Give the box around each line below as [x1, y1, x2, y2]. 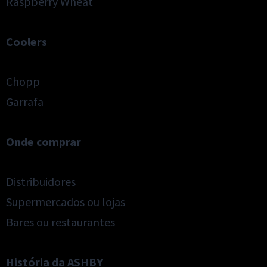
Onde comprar [6, 134, 81, 149]
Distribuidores [6, 174, 76, 189]
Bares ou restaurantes [6, 215, 115, 229]
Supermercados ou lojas [6, 194, 125, 209]
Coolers [6, 34, 47, 49]
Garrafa [6, 94, 44, 109]
